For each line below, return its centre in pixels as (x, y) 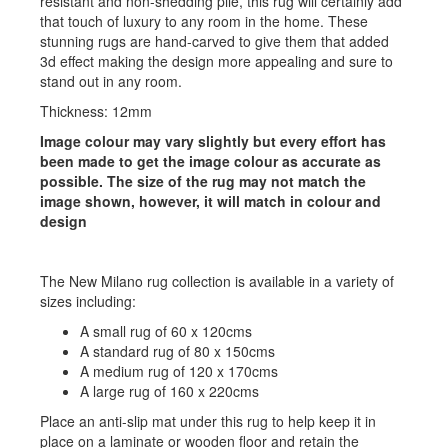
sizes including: (88, 301)
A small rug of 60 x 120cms (166, 331)
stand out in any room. (111, 81)
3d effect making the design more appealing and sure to (216, 61)
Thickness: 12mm (96, 111)
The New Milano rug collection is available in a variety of (217, 281)
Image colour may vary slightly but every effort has (213, 141)
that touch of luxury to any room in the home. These (204, 21)
